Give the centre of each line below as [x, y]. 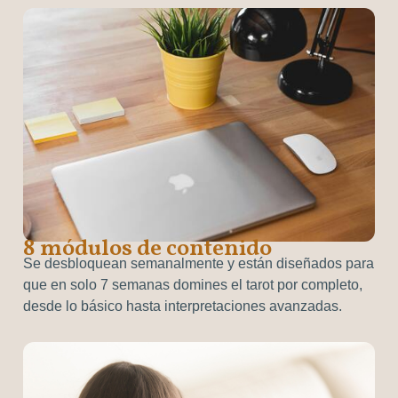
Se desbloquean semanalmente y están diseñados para [199, 264]
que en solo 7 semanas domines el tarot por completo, [193, 285]
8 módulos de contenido [147, 249]
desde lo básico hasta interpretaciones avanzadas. [183, 306]
